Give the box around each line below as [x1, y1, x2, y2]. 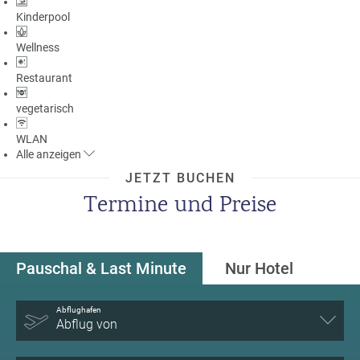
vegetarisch [16, 101, 74, 115]
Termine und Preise [84, 190, 276, 223]
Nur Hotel [225, 258, 293, 278]
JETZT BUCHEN [125, 170, 235, 186]
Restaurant [16, 71, 72, 84]
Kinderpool [16, 10, 70, 23]
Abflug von [56, 316, 117, 332]
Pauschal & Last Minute [16, 258, 186, 278]
